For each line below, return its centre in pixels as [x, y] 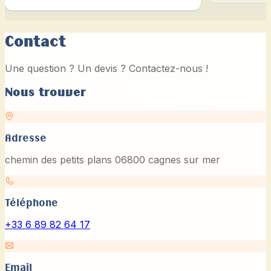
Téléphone [31, 203]
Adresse [26, 138]
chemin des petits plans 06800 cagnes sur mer [113, 159]
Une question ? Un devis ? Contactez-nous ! [106, 68]
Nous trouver [46, 93]
